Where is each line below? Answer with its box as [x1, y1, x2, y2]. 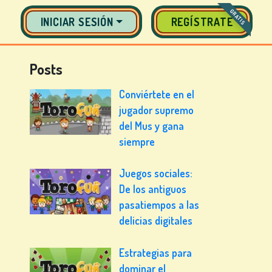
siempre [119, 135, 155, 148]
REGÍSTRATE [171, 15, 233, 29]
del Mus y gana [119, 119, 185, 132]
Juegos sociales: [119, 166, 193, 180]
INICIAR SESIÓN [40, 15, 114, 29]
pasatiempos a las [119, 198, 200, 212]
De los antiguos [119, 182, 187, 196]
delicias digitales [119, 214, 193, 228]
